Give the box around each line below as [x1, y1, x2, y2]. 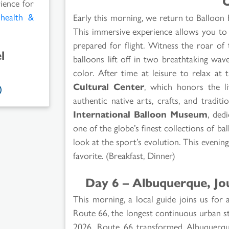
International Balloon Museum [73, 107, 208, 120]
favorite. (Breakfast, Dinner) [73, 148, 175, 162]
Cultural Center [73, 79, 144, 93]
